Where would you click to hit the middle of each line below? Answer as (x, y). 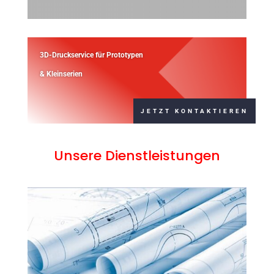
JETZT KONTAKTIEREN (195, 111)
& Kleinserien (62, 74)
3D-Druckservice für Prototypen (91, 55)
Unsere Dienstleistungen (137, 156)
